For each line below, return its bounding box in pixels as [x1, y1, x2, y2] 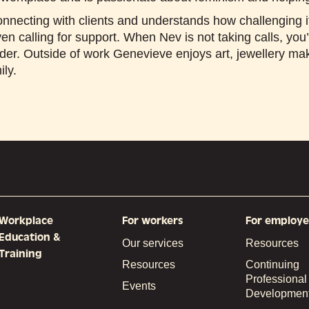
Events [121, 279, 156, 292]
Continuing [245, 258, 299, 270]
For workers [121, 214, 183, 227]
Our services [121, 237, 183, 249]
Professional [245, 272, 307, 285]
